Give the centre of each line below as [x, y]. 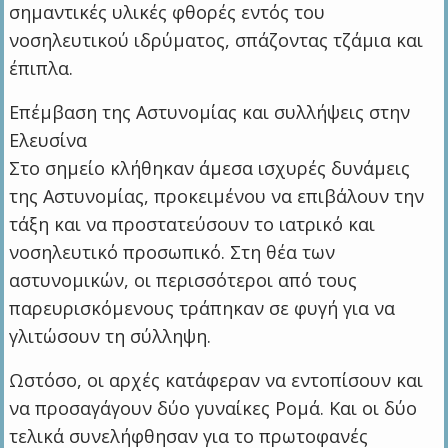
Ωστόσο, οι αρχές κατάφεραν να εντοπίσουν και [216, 379]
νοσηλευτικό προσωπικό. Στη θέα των [172, 251]
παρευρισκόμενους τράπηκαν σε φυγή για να [202, 307]
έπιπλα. [41, 67]
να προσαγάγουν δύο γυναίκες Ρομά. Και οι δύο [213, 407]
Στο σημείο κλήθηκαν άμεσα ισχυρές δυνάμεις [210, 167]
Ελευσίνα [48, 139]
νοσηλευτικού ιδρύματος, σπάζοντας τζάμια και [216, 39]
